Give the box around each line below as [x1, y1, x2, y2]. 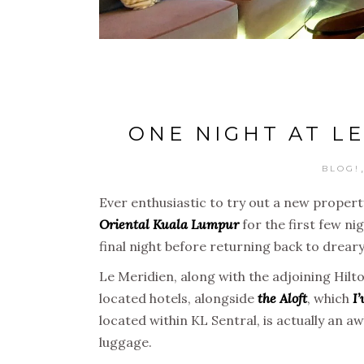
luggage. [99, 333, 152, 350]
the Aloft [258, 289, 307, 306]
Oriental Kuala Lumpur [99, 215, 239, 232]
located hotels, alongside [99, 289, 258, 306]
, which [307, 289, 353, 306]
